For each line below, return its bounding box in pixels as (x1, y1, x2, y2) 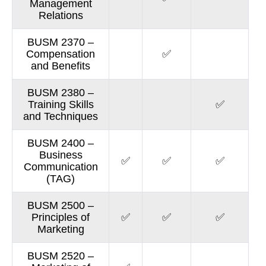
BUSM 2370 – (27, 36, 94, 48)
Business (39, 149, 83, 161)
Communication (23, 161, 98, 173)
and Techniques (23, 110, 99, 122)
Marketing (37, 223, 84, 235)
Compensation (26, 48, 96, 60)
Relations (38, 9, 83, 21)
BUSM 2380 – (27, 87, 94, 99)
